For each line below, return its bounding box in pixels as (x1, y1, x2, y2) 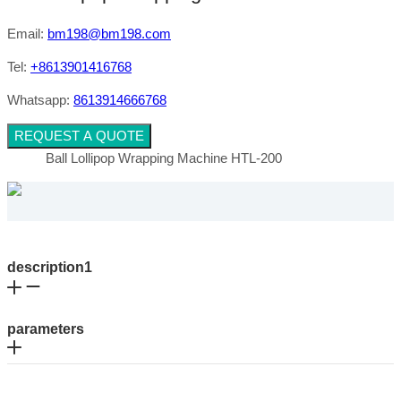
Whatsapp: (7, 91, 73, 107)
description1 (7, 259, 92, 275)
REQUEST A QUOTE (14, 127, 144, 143)
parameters (7, 320, 84, 337)
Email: (7, 25, 44, 41)
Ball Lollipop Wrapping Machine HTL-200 (46, 149, 282, 166)
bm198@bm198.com (47, 25, 171, 41)
